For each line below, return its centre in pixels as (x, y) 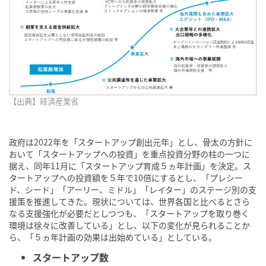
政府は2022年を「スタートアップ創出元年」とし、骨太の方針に (131, 142)
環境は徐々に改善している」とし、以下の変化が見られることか (129, 225)
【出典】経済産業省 (44, 102)
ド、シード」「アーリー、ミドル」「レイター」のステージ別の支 (133, 190)
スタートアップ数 (71, 257)
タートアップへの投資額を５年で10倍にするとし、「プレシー (126, 178)
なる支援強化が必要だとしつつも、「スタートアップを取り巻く (129, 213)
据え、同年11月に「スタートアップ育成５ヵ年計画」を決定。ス (130, 166)
